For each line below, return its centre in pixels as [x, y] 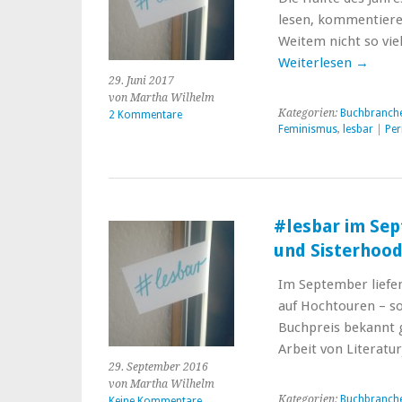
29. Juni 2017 [141, 81]
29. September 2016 [158, 367]
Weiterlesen [316, 63]
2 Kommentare [145, 115]
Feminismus [307, 129]
